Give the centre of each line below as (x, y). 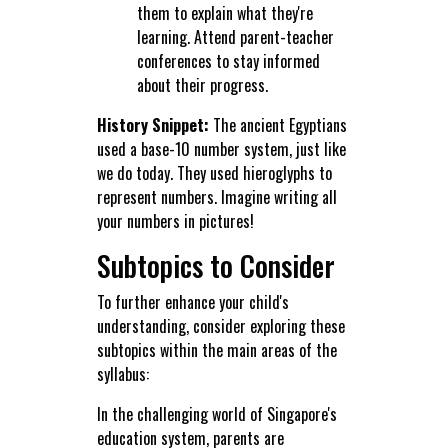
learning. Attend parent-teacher (235, 37)
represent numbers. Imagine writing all (216, 197)
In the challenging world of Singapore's (216, 414)
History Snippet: (152, 125)
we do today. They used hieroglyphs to (214, 173)
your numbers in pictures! (175, 221)
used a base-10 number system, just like (221, 149)
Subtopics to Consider (215, 266)
